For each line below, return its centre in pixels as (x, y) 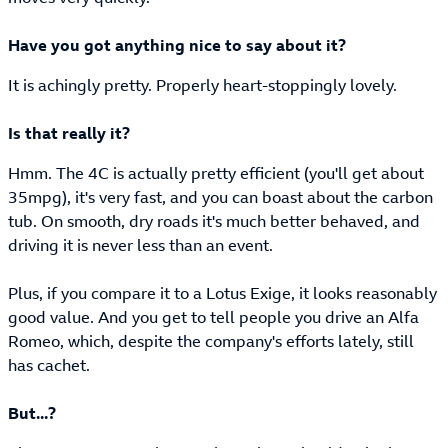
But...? (32, 413)
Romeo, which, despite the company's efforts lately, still (211, 341)
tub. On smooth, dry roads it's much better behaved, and (214, 221)
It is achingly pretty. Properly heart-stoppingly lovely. (202, 85)
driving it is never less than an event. (140, 245)
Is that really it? (69, 133)
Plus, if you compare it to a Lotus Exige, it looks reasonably (222, 293)
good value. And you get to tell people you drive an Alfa (213, 317)
